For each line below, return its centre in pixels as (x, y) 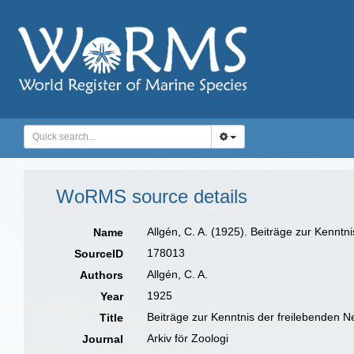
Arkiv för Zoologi (188, 338)
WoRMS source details (152, 196)
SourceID (99, 254)
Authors (102, 275)
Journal (103, 339)
